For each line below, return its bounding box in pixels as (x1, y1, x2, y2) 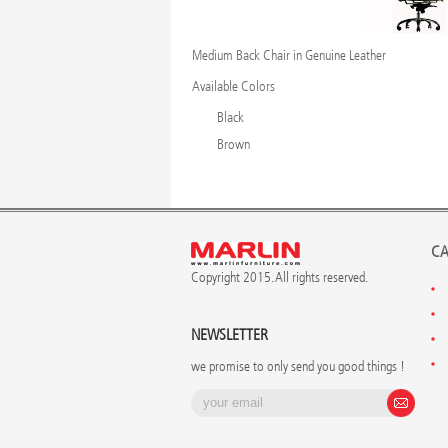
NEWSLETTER (190, 325, 268, 345)
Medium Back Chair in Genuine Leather (191, 47, 386, 65)
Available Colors (191, 78, 275, 96)
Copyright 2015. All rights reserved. (190, 269, 368, 287)
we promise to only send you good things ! (190, 358, 405, 376)
